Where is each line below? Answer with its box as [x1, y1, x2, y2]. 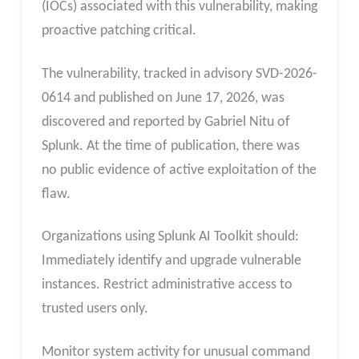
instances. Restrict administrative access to [41, 277, 292, 293]
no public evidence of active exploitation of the [41, 162, 317, 178]
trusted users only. [41, 301, 148, 317]
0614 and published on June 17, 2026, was [41, 90, 284, 106]
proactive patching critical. [41, 22, 196, 38]
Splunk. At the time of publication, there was [41, 138, 300, 154]
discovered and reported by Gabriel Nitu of [41, 114, 290, 130]
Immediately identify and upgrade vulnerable [41, 253, 301, 269]
